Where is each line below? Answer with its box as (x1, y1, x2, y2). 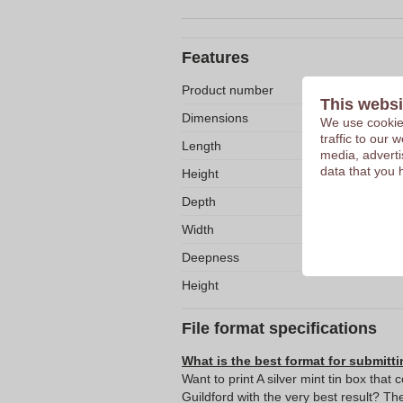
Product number (182, 83, 273, 97)
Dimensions (182, 111, 248, 125)
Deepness (182, 250, 239, 264)
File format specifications (182, 319, 377, 337)
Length (182, 139, 221, 153)
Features (182, 49, 249, 67)
